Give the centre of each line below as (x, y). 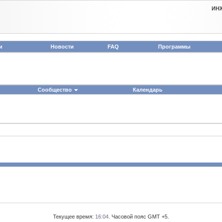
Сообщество (55, 90)
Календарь (147, 90)
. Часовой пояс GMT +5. (139, 217)
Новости (62, 47)
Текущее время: (74, 217)
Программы (174, 47)
